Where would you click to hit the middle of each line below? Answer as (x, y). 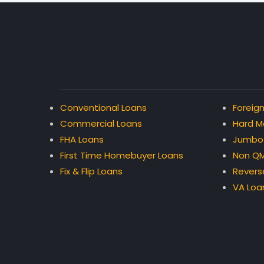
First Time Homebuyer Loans (122, 155)
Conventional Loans (103, 108)
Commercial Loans (101, 123)
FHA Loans (82, 139)
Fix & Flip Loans (91, 171)
